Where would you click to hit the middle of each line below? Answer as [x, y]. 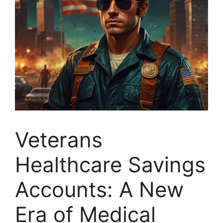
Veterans [59, 140]
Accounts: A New [99, 189]
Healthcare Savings [110, 165]
